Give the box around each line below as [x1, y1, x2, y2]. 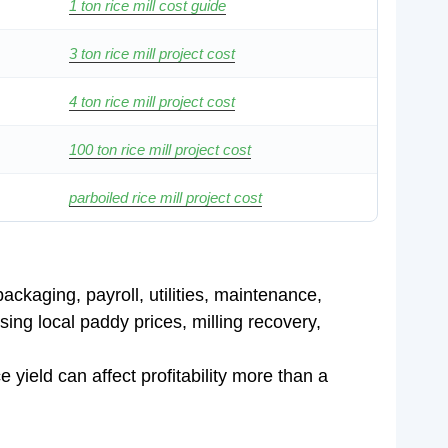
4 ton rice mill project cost [69, 93, 235, 110]
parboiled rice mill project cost [69, 189, 262, 206]
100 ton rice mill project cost [69, 141, 251, 158]
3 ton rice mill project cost [69, 45, 235, 62]
